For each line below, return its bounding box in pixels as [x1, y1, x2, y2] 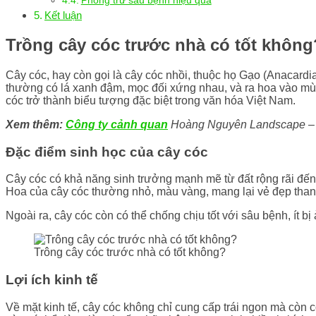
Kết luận [44, 9, 83, 22]
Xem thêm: [6, 118, 63, 130]
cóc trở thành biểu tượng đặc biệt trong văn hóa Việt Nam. [6, 94, 296, 107]
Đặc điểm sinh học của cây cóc [6, 144, 208, 159]
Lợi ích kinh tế [6, 272, 98, 288]
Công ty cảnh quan [66, 118, 168, 130]
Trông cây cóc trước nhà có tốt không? [34, 246, 226, 259]
